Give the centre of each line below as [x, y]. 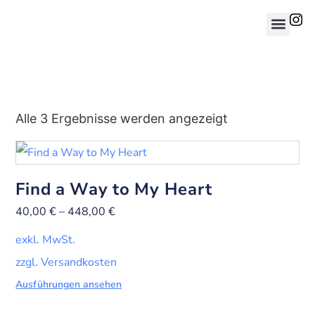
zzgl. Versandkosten [66, 263]
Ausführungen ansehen [69, 285]
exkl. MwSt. [46, 240]
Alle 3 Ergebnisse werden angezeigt [122, 119]
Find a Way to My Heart [114, 189]
